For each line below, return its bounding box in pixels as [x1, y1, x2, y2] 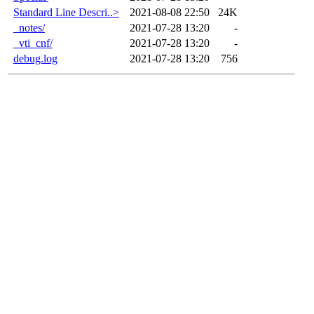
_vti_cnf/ [13, 36, 53, 49]
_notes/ [13, 21, 45, 34]
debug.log [13, 52, 57, 64]
